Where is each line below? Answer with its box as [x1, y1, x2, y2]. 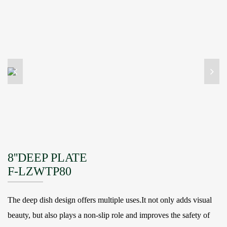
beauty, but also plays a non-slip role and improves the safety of [8, 210, 210, 219]
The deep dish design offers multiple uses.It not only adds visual [8, 195, 212, 204]
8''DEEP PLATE [8, 150, 87, 164]
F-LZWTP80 [8, 164, 71, 178]
